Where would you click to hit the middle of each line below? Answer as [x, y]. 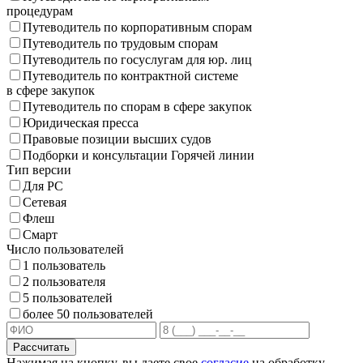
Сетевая [45, 203]
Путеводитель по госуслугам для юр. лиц [137, 60]
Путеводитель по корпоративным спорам [137, 28]
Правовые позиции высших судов [117, 139]
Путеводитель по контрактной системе [130, 76]
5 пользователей [68, 298]
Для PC [43, 186]
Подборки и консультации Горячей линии [139, 156]
